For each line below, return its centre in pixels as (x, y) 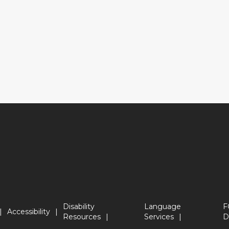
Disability (78, 206)
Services (159, 216)
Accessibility (28, 211)
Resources (82, 216)
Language (163, 206)
